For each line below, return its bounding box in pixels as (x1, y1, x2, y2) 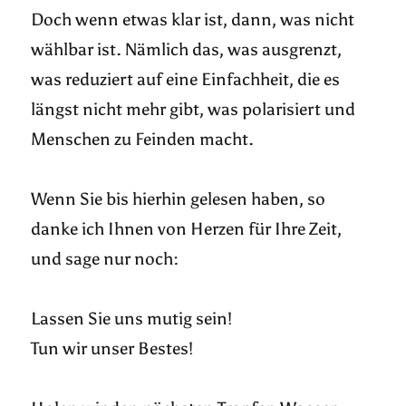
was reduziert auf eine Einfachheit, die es (31, 69, 341, 91)
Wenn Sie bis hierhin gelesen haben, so (31, 188, 326, 210)
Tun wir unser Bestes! (31, 338, 198, 360)
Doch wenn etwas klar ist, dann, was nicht (31, 9, 355, 31)
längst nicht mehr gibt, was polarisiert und (31, 99, 356, 121)
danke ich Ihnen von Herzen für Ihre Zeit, (31, 218, 343, 240)
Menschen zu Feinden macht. (31, 129, 258, 150)
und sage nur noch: (31, 248, 183, 270)
